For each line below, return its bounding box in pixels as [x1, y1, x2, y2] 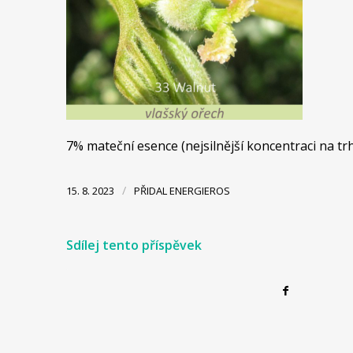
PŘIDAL [133, 183, 169, 198]
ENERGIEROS [169, 183, 230, 198]
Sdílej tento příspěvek [65, 236, 202, 254]
